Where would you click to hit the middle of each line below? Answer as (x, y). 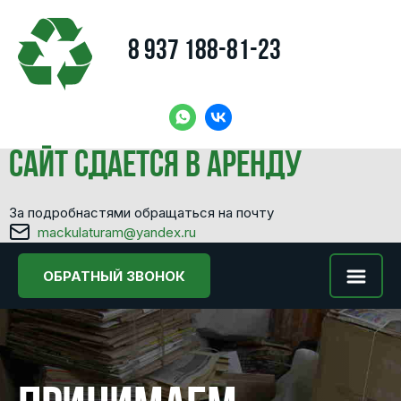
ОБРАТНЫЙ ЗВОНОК (114, 276)
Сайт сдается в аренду (155, 167)
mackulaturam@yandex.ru (116, 232)
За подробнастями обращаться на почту (141, 213)
